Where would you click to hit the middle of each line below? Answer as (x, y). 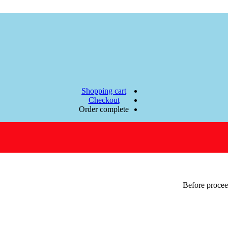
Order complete (104, 109)
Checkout (104, 100)
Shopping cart (104, 91)
